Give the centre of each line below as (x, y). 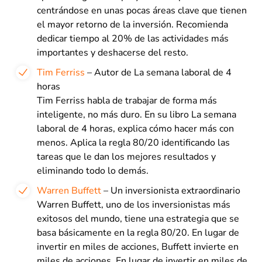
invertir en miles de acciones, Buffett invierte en (138, 247)
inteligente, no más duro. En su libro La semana (137, 114)
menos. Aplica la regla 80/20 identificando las (133, 142)
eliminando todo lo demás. (93, 170)
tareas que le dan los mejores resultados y (126, 156)
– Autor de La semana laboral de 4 (158, 72)
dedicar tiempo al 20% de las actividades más (133, 38)
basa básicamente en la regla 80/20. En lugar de (138, 232)
